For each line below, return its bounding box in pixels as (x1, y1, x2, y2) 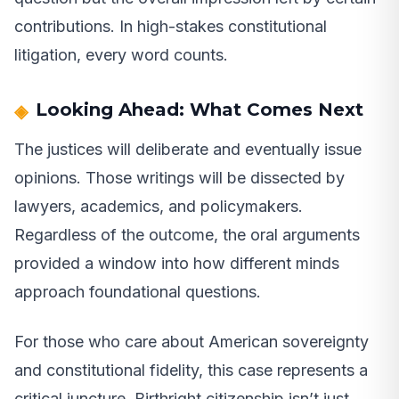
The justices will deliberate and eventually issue (14, 139, 362, 159)
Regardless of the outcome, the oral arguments (14, 224, 360, 244)
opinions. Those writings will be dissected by (14, 167, 345, 187)
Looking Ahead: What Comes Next (36, 98, 363, 120)
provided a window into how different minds (14, 253, 339, 273)
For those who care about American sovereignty (14, 331, 369, 351)
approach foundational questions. (14, 281, 261, 301)
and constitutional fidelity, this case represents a (14, 360, 368, 379)
